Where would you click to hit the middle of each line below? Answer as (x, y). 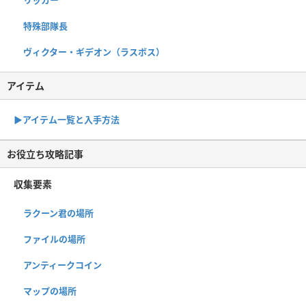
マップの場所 (50, 291)
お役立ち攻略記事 (45, 154)
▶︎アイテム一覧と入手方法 (67, 119)
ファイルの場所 (54, 239)
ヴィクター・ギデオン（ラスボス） (94, 52)
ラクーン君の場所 (58, 213)
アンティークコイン (62, 265)
